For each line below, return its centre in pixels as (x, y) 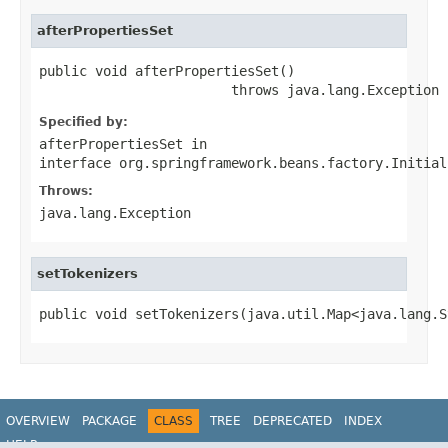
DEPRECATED (292, 420)
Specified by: (83, 121)
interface (79, 162)
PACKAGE (109, 420)
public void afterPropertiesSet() (167, 70)
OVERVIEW (38, 420)
